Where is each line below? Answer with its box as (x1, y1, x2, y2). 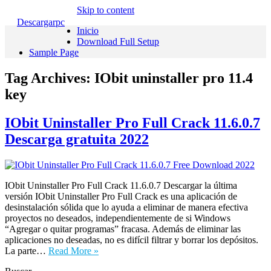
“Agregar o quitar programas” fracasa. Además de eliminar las (5, 223, 241, 234)
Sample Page (29, 47, 79, 57)
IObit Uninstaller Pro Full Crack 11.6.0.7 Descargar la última (5, 180, 237, 191)
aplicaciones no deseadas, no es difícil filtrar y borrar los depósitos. (5, 234, 258, 245)
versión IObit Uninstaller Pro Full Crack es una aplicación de (5, 191, 237, 201)
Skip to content (77, 5, 134, 15)
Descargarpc (17, 17, 65, 27)
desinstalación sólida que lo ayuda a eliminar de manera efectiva (5, 201, 248, 212)
